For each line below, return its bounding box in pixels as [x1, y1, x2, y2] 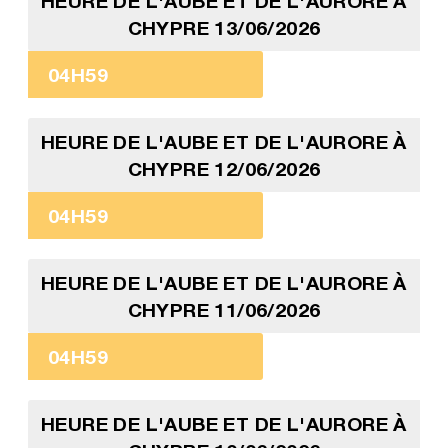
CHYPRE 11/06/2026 [127, 298, 321, 322]
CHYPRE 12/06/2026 [127, 157, 321, 181]
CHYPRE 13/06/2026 [127, 16, 321, 40]
